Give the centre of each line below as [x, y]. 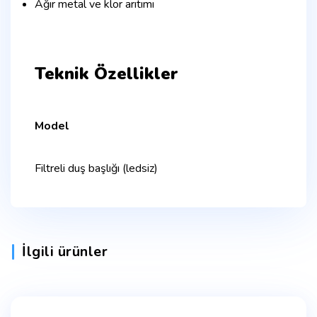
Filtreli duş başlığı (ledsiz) [96, 168]
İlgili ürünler [65, 251]
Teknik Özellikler [106, 73]
